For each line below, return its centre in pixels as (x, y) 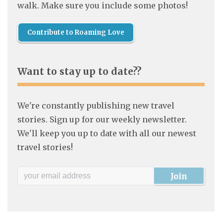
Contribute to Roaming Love (76, 33)
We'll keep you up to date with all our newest (107, 134)
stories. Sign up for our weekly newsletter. (102, 120)
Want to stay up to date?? (79, 72)
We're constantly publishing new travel (96, 106)
